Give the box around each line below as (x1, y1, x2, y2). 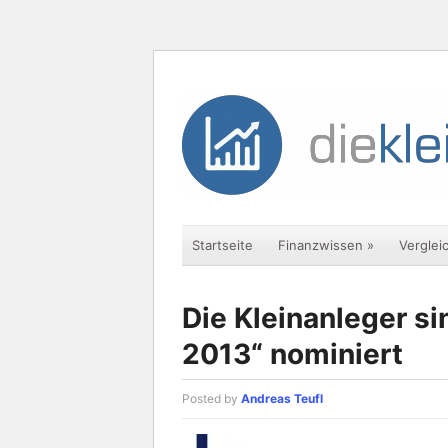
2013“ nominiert (182, 337, 403, 371)
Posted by (182, 391, 241, 406)
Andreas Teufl (241, 391, 323, 406)
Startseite (192, 237, 253, 253)
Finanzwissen (278, 237, 363, 253)
